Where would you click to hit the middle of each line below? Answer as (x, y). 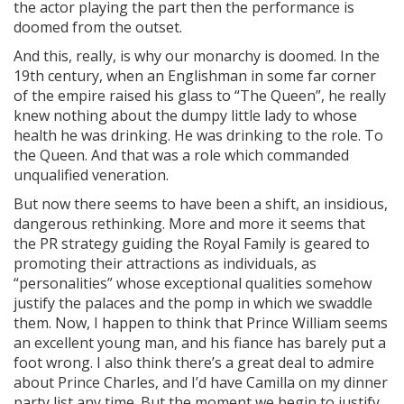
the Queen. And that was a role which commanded (181, 155)
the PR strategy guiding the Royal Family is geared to (192, 243)
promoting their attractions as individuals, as (165, 263)
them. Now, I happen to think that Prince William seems (201, 323)
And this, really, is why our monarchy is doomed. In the (197, 56)
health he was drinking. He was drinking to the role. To (198, 135)
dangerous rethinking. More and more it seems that (189, 224)
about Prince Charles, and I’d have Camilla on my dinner (201, 382)
